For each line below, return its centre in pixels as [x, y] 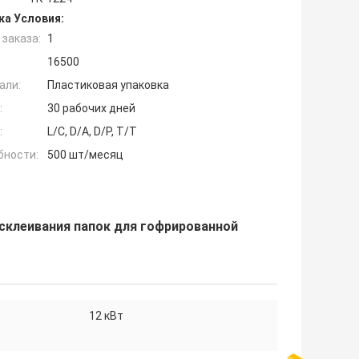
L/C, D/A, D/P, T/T [92, 132]
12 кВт [106, 316]
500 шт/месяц [85, 155]
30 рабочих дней [91, 109]
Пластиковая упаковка [108, 85]
